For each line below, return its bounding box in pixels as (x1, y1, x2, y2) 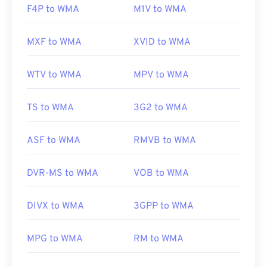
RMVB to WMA (133, 135, 196, 147)
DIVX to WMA (27, 200, 84, 213)
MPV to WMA (133, 69, 189, 82)
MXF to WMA (27, 36, 82, 49)
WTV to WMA (27, 69, 82, 82)
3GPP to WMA (133, 200, 194, 213)
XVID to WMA (133, 36, 191, 49)
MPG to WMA (27, 233, 83, 246)
